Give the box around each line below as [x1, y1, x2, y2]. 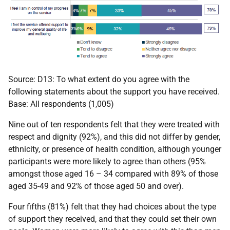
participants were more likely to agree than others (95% [8, 156, 206, 166]
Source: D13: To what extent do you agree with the [8, 74, 189, 84]
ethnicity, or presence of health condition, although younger [8, 144, 221, 154]
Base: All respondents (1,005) [8, 99, 114, 109]
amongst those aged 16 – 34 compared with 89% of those [8, 168, 218, 179]
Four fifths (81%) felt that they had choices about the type [8, 201, 216, 212]
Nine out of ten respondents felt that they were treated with [8, 119, 220, 129]
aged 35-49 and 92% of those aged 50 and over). [8, 181, 184, 191]
